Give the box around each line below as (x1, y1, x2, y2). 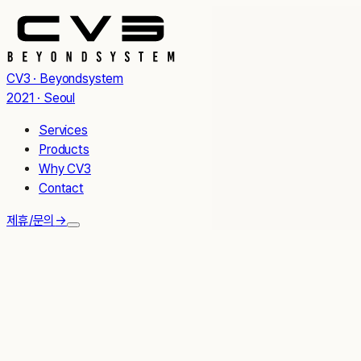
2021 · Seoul (6, 90, 76, 106)
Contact (39, 180, 84, 196)
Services (39, 122, 88, 138)
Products (39, 142, 89, 157)
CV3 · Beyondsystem (6, 71, 124, 86)
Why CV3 (39, 161, 91, 176)
